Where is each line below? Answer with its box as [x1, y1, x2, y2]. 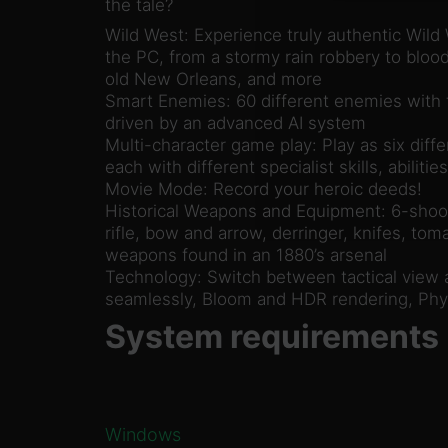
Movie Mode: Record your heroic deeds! [104, 179, 422, 200]
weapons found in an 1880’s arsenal [104, 245, 387, 266]
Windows [104, 424, 181, 446]
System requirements [104, 317, 439, 357]
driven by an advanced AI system [104, 113, 366, 134]
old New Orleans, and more [104, 69, 322, 90]
